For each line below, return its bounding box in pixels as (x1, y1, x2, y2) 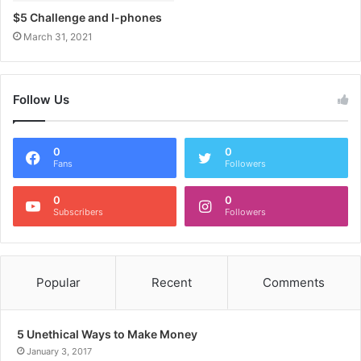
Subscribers (53, 206, 103, 218)
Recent (151, 275, 192, 291)
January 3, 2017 (27, 346, 92, 358)
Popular (35, 275, 81, 291)
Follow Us (13, 92, 69, 108)
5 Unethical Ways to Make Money (17, 327, 197, 342)
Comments (263, 275, 326, 291)
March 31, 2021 (23, 31, 93, 44)
